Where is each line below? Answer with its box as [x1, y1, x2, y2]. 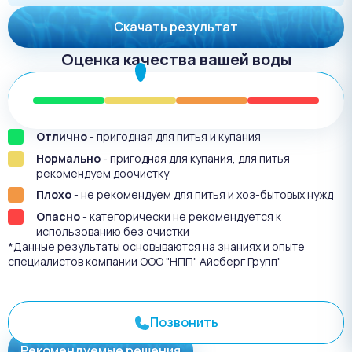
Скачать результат [114, 18, 238, 36]
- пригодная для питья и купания [87, 129, 261, 145]
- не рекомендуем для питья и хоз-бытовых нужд [71, 187, 333, 203]
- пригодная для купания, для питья [101, 151, 290, 167]
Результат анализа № [8, 307, 182, 329]
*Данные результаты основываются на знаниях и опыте [8, 239, 305, 255]
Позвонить [149, 313, 218, 331]
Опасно [36, 209, 80, 225]
